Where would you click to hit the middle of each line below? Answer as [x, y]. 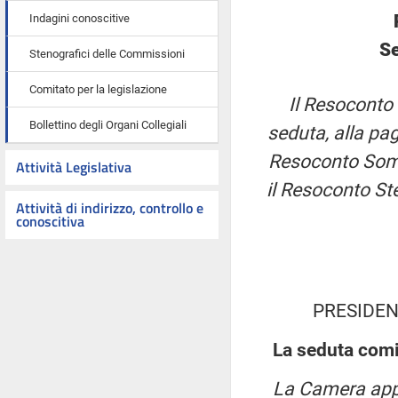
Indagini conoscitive [80, 18]
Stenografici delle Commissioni [107, 54]
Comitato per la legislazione [98, 89]
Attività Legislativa [74, 167]
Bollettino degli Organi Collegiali [108, 125]
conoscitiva [50, 221]
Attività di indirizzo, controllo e [110, 208]
